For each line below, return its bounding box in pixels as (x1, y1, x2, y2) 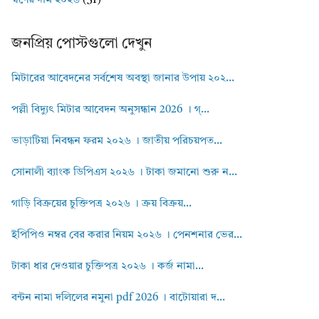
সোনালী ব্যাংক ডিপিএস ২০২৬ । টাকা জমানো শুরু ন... (11, 167, 237, 179)
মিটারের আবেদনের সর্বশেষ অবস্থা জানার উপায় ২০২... (11, 73, 234, 85)
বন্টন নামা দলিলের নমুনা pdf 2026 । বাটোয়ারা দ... (11, 293, 225, 304)
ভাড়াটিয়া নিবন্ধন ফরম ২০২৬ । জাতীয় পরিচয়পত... (11, 136, 222, 147)
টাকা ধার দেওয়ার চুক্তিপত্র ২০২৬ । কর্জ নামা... (11, 261, 204, 273)
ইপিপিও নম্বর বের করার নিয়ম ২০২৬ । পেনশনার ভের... (11, 230, 242, 241)
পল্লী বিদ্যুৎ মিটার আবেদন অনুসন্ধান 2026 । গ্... (11, 105, 209, 116)
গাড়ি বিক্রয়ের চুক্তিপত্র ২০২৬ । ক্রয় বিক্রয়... (11, 199, 192, 210)
